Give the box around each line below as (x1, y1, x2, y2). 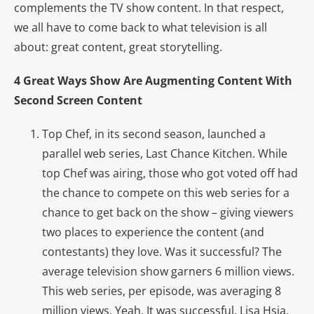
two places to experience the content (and (42, 224, 264, 240)
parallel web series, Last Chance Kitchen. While (42, 145, 287, 161)
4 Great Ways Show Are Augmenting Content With (14, 72, 292, 88)
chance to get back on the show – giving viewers (42, 204, 294, 220)
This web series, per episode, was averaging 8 (42, 282, 281, 299)
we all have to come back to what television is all (14, 19, 267, 35)
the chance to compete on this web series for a (42, 184, 289, 200)
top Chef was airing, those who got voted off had (42, 165, 298, 181)
